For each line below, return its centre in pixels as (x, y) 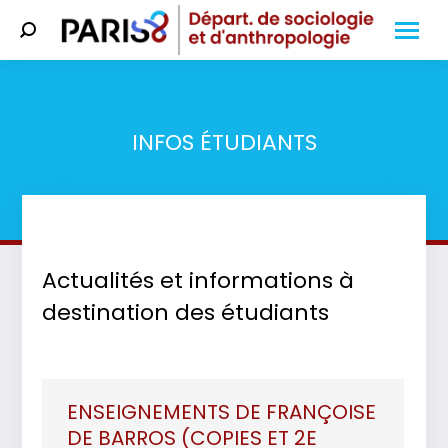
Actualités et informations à (198, 280)
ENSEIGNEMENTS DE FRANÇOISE (222, 412)
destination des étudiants (186, 312)
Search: (60, 36)
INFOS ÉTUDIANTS (224, 142)
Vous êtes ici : (298, 172)
